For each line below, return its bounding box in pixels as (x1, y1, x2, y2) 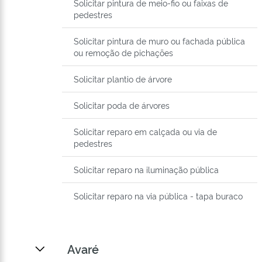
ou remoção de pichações (74, 47, 173, 58)
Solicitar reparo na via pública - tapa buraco (74, 190, 243, 202)
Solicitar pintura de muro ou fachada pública (74, 35, 245, 47)
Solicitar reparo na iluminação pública (74, 164, 219, 175)
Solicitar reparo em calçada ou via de (74, 126, 217, 137)
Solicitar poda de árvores (74, 99, 170, 111)
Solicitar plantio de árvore (74, 73, 172, 85)
